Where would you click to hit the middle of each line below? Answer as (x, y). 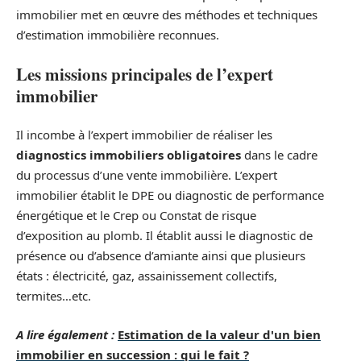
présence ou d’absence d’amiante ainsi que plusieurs (161, 256)
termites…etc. (54, 296)
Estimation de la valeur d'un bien (219, 334)
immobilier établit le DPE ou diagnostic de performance (170, 195)
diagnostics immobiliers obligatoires (129, 155)
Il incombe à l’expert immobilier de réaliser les (144, 135)
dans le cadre (279, 155)
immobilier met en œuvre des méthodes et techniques (167, 15)
